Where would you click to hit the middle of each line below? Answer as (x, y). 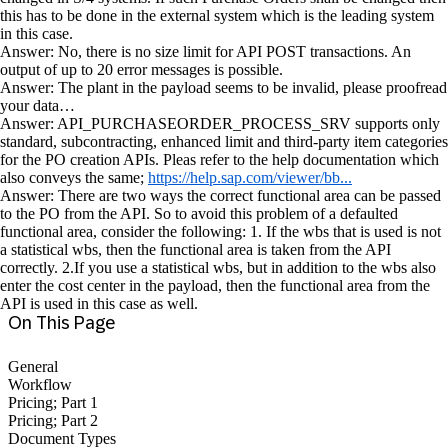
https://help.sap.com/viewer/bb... (250, 177)
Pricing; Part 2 (53, 420)
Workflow (40, 384)
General (33, 366)
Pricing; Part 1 (53, 402)
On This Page (61, 323)
